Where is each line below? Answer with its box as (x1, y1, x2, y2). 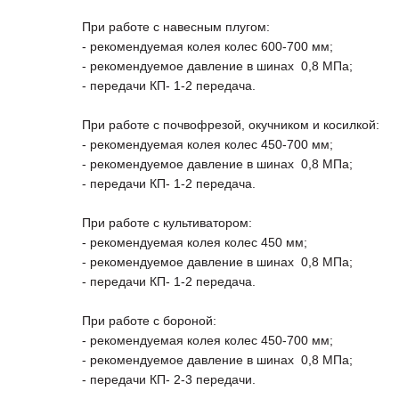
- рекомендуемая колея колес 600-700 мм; (82, 39, 333, 54)
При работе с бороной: (82, 313, 216, 329)
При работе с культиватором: (82, 216, 252, 231)
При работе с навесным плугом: (82, 20, 270, 35)
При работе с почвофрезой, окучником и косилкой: (82, 118, 379, 133)
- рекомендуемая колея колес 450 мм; (82, 235, 307, 250)
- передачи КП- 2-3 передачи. (82, 372, 256, 387)
